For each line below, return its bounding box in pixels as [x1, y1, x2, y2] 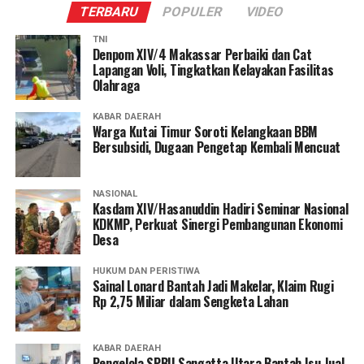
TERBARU [78, 4, 141, 19]
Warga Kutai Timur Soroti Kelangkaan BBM [92, 122, 318, 141]
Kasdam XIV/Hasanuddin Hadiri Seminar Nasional [92, 199, 349, 219]
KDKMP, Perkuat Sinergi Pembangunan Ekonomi [92, 214, 343, 234]
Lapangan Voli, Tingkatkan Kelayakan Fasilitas [92, 60, 334, 80]
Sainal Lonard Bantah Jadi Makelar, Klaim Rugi [92, 276, 334, 296]
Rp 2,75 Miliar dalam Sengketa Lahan [92, 292, 288, 311]
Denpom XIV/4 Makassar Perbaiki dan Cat [92, 45, 312, 64]
